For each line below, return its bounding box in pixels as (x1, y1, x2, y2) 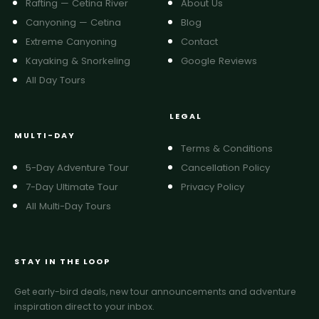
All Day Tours (26, 73, 85, 88)
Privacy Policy (181, 180, 244, 194)
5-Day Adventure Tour (26, 161, 129, 175)
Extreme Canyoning (26, 35, 117, 49)
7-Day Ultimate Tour (26, 180, 118, 194)
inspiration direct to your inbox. (14, 300, 155, 313)
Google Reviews (181, 54, 257, 68)
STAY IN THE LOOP (14, 256, 111, 268)
